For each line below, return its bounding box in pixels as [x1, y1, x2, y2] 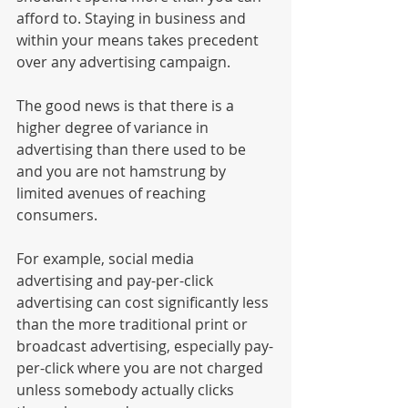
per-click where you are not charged [16, 358, 267, 379]
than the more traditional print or [16, 314, 251, 335]
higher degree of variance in [16, 117, 212, 138]
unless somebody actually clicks [16, 380, 238, 401]
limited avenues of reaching [16, 183, 209, 204]
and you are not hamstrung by [16, 161, 229, 182]
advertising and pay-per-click [16, 270, 217, 291]
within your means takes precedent [16, 30, 262, 51]
